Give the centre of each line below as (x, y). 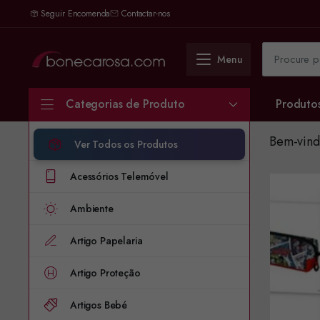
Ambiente (92, 209)
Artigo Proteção (105, 273)
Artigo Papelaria (106, 241)
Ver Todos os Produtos (126, 144)
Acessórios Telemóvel (119, 176)
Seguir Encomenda (75, 14)
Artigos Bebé (99, 305)
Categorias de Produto (125, 104)
